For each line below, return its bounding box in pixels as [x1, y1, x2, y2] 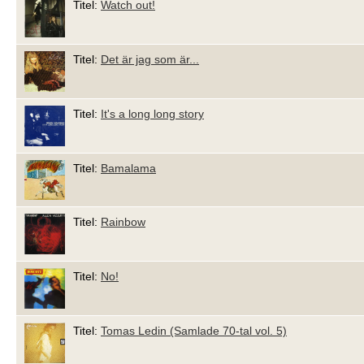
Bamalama [101, 161, 156, 175]
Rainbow [101, 215, 145, 229]
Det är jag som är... [101, 52, 199, 66]
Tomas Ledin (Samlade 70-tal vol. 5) [101, 324, 287, 338]
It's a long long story [101, 106, 204, 120]
